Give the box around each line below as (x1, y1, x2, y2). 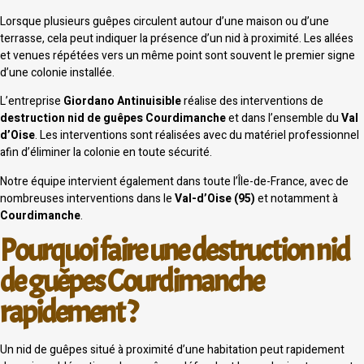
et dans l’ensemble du (226, 110, 341, 128)
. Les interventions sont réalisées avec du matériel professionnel (35, 127, 359, 145)
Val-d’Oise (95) (175, 189, 255, 207)
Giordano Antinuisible (63, 93, 181, 110)
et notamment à (255, 189, 338, 207)
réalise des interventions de (181, 93, 323, 110)
